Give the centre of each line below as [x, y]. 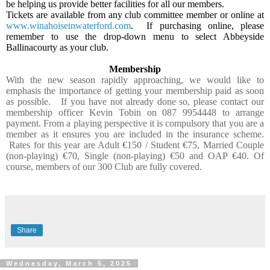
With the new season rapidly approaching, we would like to [135, 80]
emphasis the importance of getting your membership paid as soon [135, 91]
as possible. [28, 102]
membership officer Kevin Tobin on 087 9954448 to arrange [135, 113]
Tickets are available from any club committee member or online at [135, 15]
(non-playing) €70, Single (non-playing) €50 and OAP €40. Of [135, 156]
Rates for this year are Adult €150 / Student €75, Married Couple [137, 145]
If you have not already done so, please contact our [163, 102]
